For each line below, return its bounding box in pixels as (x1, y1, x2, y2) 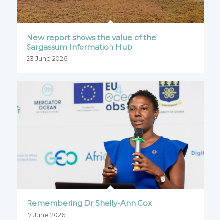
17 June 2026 (26, 210, 65, 219)
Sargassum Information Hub (26, 42, 132, 52)
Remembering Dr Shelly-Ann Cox (26, 198, 152, 208)
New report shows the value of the (26, 32, 156, 42)
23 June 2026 (26, 54, 67, 62)
